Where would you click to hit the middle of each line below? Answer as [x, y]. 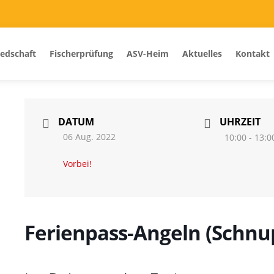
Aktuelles [202, 54]
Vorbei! [77, 163]
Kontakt [253, 54]
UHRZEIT [240, 122]
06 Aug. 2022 [89, 136]
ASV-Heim [148, 54]
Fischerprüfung [81, 54]
